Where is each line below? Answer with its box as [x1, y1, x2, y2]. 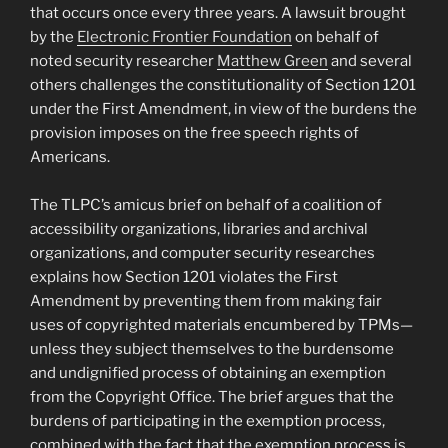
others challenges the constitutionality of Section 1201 [30, 76, 416, 95]
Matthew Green [217, 52, 328, 71]
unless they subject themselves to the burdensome [30, 340, 394, 359]
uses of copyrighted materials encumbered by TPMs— [30, 316, 413, 335]
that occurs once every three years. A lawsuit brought [30, 4, 406, 23]
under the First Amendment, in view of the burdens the [30, 100, 417, 119]
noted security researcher [30, 52, 217, 71]
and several [328, 52, 412, 71]
